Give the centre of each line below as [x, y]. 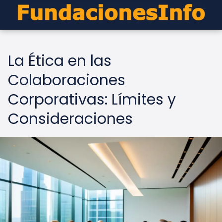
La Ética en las [60, 61]
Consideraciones [70, 119]
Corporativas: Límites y [92, 100]
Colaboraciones [67, 80]
